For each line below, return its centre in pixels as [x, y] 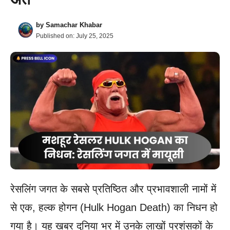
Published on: [56, 36]
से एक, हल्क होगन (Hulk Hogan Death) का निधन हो [114, 208]
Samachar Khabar [74, 25]
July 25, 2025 [95, 36]
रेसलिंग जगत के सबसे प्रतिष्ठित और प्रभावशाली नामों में [113, 189]
